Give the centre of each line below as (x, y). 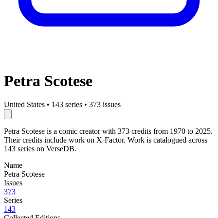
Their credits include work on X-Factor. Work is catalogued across (106, 140)
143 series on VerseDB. (40, 149)
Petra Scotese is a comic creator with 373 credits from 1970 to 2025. (108, 131)
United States (24, 105)
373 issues (105, 105)
